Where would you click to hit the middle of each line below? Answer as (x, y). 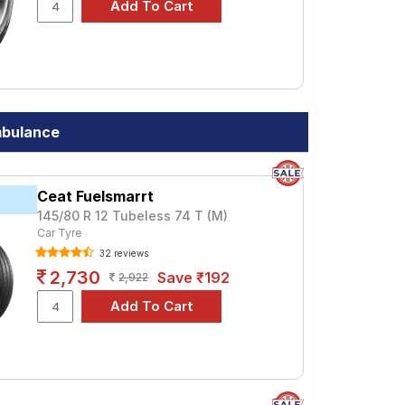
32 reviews (123, 253)
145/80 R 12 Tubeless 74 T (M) (133, 216)
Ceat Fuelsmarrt (96, 196)
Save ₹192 (194, 278)
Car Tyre (60, 233)
